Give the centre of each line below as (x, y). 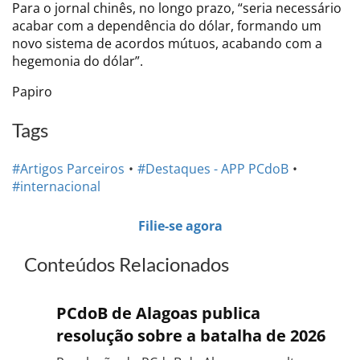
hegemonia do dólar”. (78, 61)
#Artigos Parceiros (68, 168)
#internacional (56, 186)
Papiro (32, 91)
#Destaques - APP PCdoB (213, 168)
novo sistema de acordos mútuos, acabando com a (167, 43)
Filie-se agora (180, 225)
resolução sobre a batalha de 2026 (191, 335)
